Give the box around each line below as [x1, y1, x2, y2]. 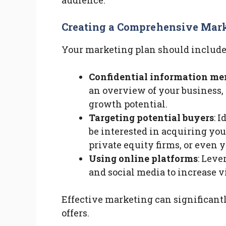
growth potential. [89, 98, 167, 110]
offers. [62, 207, 89, 219]
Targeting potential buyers [89, 111, 214, 124]
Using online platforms [89, 152, 198, 165]
